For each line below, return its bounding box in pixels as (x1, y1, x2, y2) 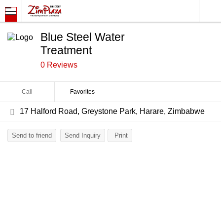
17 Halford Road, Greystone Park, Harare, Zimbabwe (20, 107, 205, 115)
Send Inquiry (65, 132, 101, 139)
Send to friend (12, 132, 52, 139)
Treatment (40, 44, 92, 57)
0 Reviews (40, 61, 77, 69)
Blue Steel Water (40, 31, 125, 43)
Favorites (70, 88, 95, 95)
